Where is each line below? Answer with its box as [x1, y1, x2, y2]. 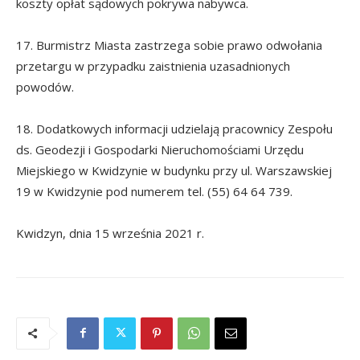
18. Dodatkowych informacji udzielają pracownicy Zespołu [16, 120, 333, 137]
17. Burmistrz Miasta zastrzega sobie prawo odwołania [16, 36, 322, 53]
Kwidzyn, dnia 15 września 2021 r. [16, 224, 204, 241]
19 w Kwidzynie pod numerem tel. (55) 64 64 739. [16, 182, 292, 199]
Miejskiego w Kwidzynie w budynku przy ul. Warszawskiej [16, 162, 332, 178]
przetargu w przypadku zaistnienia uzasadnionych [16, 57, 290, 74]
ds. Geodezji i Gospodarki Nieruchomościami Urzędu [16, 141, 304, 157]
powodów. [16, 78, 74, 95]
